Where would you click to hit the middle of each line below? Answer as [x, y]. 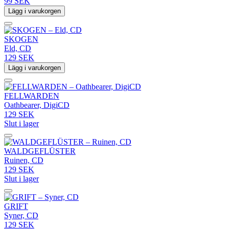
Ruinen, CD [24, 160]
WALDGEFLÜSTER [40, 151]
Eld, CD [18, 48]
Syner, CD [21, 215]
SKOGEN [21, 39]
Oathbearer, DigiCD [37, 105]
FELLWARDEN [32, 96]
